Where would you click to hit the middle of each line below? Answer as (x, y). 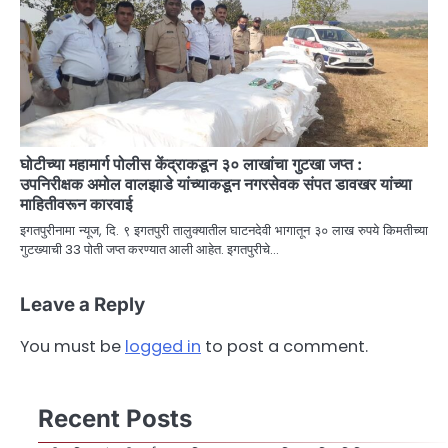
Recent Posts (115, 418)
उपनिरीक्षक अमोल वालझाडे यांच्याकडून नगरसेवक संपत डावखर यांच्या (216, 183)
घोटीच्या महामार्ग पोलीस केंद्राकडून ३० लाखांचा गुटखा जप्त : (191, 163)
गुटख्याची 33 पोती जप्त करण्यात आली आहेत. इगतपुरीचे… (149, 249)
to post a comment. (284, 346)
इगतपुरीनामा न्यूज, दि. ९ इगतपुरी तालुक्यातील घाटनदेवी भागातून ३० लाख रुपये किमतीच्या (224, 230)
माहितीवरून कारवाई (76, 203)
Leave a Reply (82, 304)
